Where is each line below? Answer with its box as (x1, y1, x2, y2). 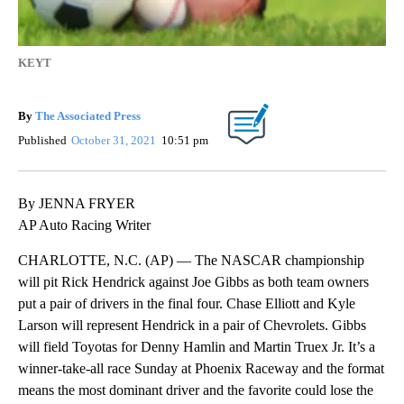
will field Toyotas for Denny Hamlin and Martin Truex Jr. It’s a (18, 338, 375, 354)
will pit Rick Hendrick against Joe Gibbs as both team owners (18, 273, 369, 289)
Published (18, 133, 67, 147)
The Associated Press (35, 108, 141, 123)
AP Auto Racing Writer (18, 216, 151, 233)
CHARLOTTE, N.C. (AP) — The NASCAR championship (18, 252, 364, 268)
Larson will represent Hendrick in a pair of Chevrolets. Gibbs (18, 317, 366, 333)
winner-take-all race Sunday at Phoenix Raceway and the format (18, 360, 384, 376)
